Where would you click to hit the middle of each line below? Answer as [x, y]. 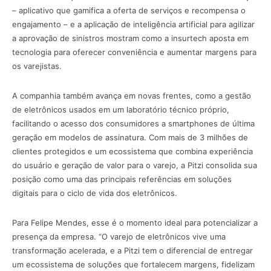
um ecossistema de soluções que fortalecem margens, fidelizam [133, 265]
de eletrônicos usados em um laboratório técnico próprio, [121, 110]
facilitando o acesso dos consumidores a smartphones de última [133, 124]
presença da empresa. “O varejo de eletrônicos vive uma [119, 237]
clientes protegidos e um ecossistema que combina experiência [132, 152]
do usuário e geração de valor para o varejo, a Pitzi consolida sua [135, 165]
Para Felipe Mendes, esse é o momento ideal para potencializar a [135, 223]
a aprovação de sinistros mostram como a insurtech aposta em [130, 38]
